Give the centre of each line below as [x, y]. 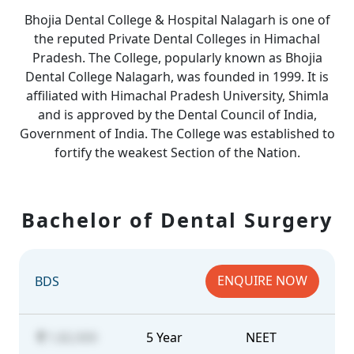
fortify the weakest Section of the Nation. [177, 153]
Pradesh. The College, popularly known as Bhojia [177, 58]
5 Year [165, 337]
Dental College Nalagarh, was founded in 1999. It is [177, 77]
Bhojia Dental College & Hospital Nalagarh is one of [177, 20]
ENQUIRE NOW [262, 281]
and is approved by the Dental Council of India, [177, 115]
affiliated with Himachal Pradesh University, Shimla [177, 96]
